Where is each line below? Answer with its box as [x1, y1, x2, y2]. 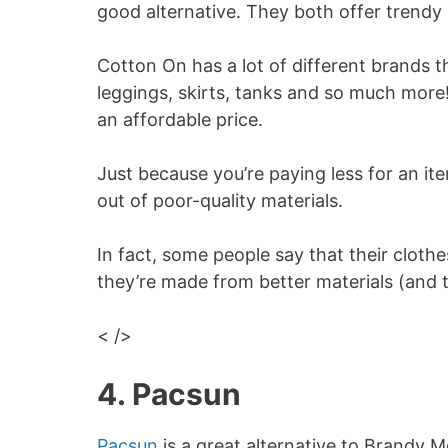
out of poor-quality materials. [97, 190, 343, 211]
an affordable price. [97, 109, 263, 130]
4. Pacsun [97, 376, 241, 412]
